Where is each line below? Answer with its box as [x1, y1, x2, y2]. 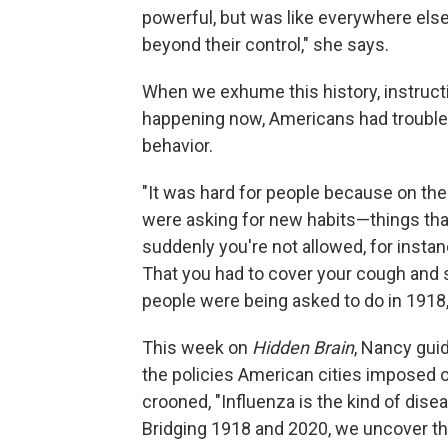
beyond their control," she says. [142, 34, 389, 56]
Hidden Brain [252, 337, 354, 359]
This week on [142, 337, 252, 359]
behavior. [142, 135, 213, 157]
